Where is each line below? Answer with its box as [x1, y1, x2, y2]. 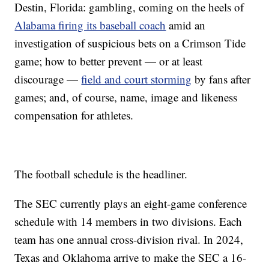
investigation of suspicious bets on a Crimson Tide [14, 35, 246, 51]
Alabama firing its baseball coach [14, 17, 166, 33]
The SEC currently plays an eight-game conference [14, 196, 247, 211]
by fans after [192, 71, 251, 87]
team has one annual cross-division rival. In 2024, [14, 232, 244, 247]
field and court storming [81, 71, 192, 87]
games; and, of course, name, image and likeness [14, 89, 238, 105]
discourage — [14, 71, 82, 87]
